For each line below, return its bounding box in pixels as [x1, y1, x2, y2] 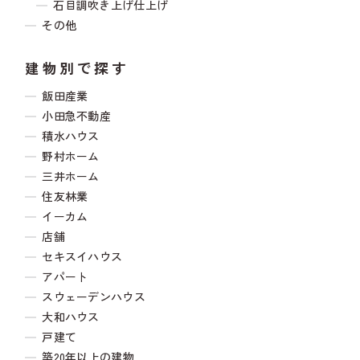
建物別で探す [25, 58, 129, 79]
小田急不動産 [42, 108, 112, 125]
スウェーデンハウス [42, 288, 145, 305]
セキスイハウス [42, 248, 123, 265]
